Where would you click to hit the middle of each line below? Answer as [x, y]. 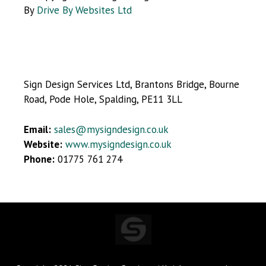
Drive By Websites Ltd [84, 10]
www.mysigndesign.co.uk [118, 144]
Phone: [39, 159]
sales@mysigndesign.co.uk [110, 129]
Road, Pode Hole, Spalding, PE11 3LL [103, 99]
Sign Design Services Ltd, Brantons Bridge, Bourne [132, 85]
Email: [37, 129]
